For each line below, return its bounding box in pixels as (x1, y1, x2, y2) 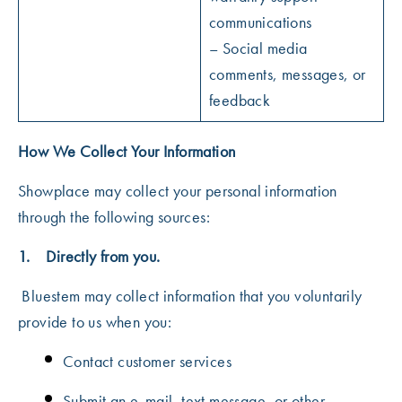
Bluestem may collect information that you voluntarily (18, 285, 363, 306)
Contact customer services (63, 351, 232, 371)
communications (209, 12, 312, 32)
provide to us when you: (18, 311, 172, 332)
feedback (209, 90, 271, 110)
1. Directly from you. (18, 246, 161, 267)
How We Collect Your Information (18, 141, 236, 162)
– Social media (209, 38, 308, 58)
